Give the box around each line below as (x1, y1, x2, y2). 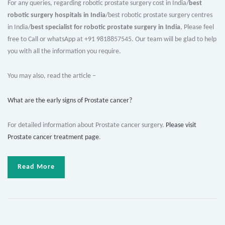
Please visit (166, 122, 196, 130)
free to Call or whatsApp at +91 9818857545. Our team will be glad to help (8, 36, 216, 44)
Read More (18, 163, 55, 171)
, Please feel (180, 24, 214, 32)
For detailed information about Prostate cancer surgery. (8, 122, 166, 130)
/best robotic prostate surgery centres (105, 12, 212, 20)
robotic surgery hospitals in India (8, 12, 105, 20)
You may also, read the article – (8, 72, 96, 80)
